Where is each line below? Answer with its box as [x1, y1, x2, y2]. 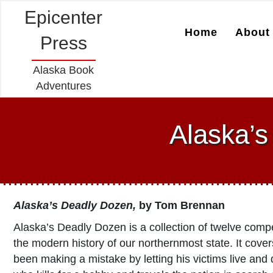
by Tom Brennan [136, 199, 225, 211]
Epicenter [24, 7, 103, 27]
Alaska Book [33, 64, 94, 76]
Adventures [35, 80, 91, 92]
